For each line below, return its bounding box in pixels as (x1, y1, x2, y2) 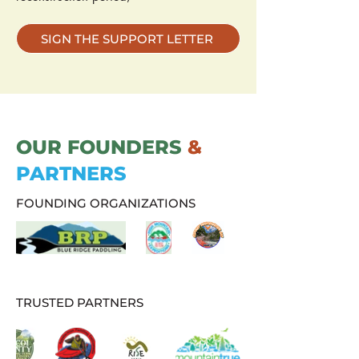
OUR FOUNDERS (16, 135, 188, 159)
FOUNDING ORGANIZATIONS (16, 196, 196, 211)
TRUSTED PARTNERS (16, 295, 143, 310)
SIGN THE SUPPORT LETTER (40, 30, 213, 46)
